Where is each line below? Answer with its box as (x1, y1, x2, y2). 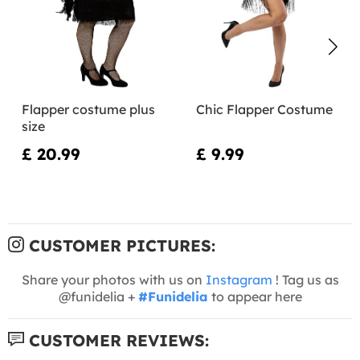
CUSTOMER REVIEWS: (24, 329, 209, 350)
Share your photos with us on (21, 271, 206, 288)
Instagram (205, 271, 272, 288)
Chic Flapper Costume (195, 100, 333, 117)
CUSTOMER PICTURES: (24, 235, 215, 256)
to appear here (207, 288, 302, 305)
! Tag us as (272, 271, 339, 288)
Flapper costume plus (22, 100, 155, 117)
